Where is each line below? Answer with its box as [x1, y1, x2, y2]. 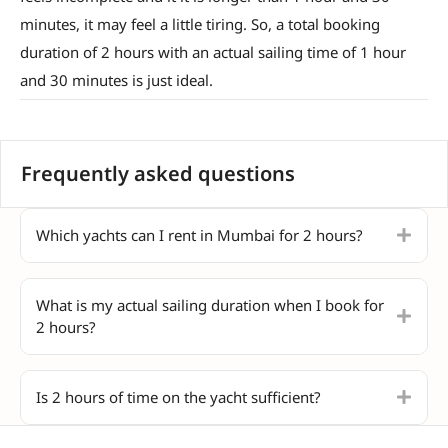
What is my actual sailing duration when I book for [36, 294, 384, 315]
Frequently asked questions [21, 159, 295, 187]
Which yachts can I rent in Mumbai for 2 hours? [36, 224, 363, 245]
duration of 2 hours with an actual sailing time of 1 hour [20, 41, 406, 62]
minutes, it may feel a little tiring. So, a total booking [20, 13, 380, 34]
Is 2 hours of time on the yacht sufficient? [36, 386, 321, 407]
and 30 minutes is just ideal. [20, 69, 213, 90]
